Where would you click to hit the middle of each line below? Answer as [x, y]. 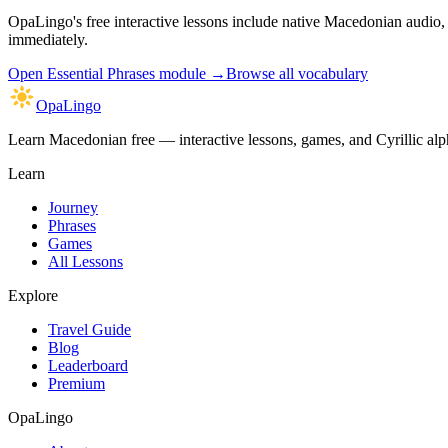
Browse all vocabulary [297, 73]
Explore [33, 295]
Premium [76, 383]
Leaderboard [88, 365]
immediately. [48, 39]
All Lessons [85, 261]
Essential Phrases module [126, 73]
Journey [73, 207]
